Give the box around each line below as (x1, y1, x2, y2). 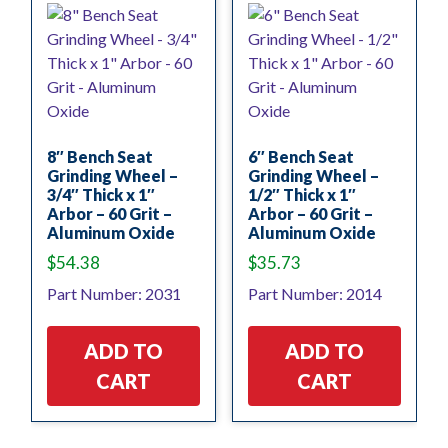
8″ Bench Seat (47, 146, 153, 166)
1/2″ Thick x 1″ (247, 184, 356, 204)
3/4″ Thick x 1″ (47, 184, 155, 204)
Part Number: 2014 (247, 283, 382, 303)
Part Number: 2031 (47, 283, 181, 303)
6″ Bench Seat (247, 146, 354, 166)
